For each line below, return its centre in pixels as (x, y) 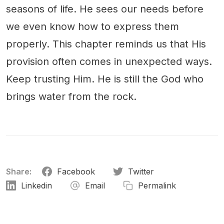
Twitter (141, 172)
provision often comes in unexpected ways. (109, 62)
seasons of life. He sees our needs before (105, 9)
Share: (19, 172)
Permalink (157, 186)
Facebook (76, 172)
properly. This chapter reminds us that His (106, 44)
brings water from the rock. (71, 97)
